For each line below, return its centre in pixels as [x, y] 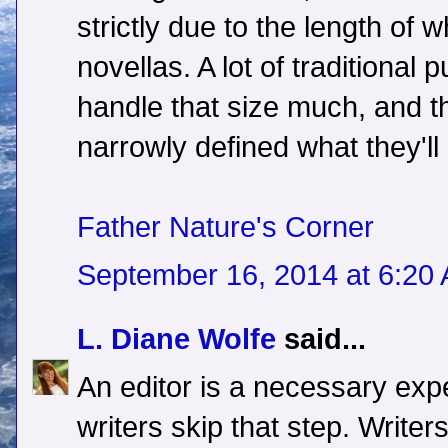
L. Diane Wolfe [176, 339]
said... [321, 339]
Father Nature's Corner [225, 227]
